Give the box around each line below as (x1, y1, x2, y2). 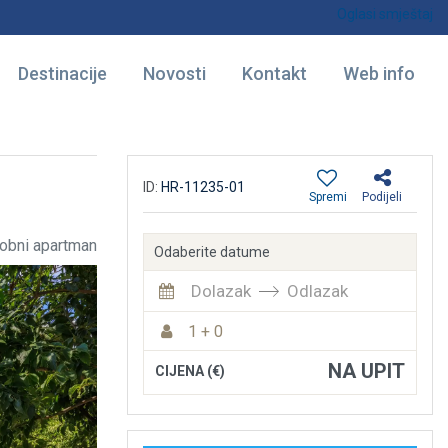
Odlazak (287, 281, 348, 301)
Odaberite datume (154, 244, 270, 260)
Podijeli (362, 190, 402, 204)
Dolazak (191, 281, 251, 301)
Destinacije (18, 63, 107, 84)
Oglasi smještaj (337, 6, 433, 22)
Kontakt (242, 63, 307, 84)
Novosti (143, 63, 206, 84)
